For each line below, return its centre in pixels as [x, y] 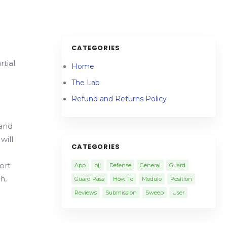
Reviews [85, 193]
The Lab [85, 83]
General [150, 165]
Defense [120, 165]
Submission [121, 193]
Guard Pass [89, 179]
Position [181, 179]
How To [123, 179]
